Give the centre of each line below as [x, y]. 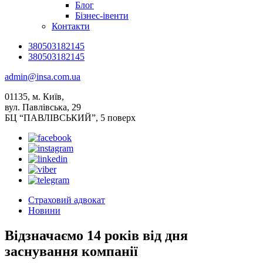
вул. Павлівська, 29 [43, 107]
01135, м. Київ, [34, 97]
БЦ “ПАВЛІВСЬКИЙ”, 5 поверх [70, 118]
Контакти [71, 26]
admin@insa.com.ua [43, 77]
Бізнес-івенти [102, 16]
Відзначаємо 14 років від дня [96, 235]
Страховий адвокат [67, 200]
